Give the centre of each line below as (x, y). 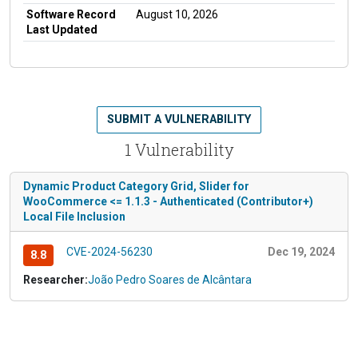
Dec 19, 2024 (301, 251)
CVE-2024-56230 (109, 251)
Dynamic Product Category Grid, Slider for (136, 186)
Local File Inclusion (74, 216)
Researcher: (56, 279)
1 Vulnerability (179, 149)
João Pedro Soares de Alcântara (170, 279)
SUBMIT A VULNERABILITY (179, 119)
